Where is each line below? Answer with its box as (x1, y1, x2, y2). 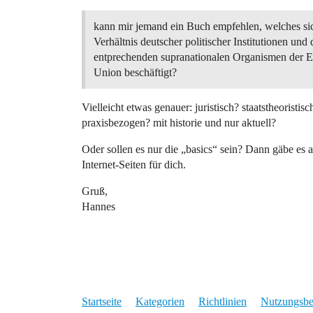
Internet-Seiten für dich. (82, 159, 186, 170)
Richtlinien (198, 296, 247, 307)
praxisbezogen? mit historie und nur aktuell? (82, 117, 276, 129)
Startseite (82, 296, 122, 307)
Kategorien (136, 296, 184, 307)
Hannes (82, 201, 115, 212)
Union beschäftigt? (94, 66, 177, 78)
